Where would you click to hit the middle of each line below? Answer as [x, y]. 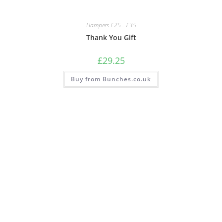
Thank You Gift [111, 37]
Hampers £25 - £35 [111, 25]
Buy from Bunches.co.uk [111, 79]
